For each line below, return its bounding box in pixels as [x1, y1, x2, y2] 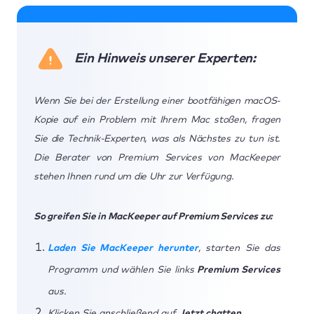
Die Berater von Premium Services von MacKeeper [34, 152, 280, 163]
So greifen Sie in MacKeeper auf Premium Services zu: [34, 211, 275, 221]
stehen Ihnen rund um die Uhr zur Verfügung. [34, 171, 234, 182]
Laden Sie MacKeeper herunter [48, 243, 198, 253]
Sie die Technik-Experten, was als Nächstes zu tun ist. [34, 133, 280, 144]
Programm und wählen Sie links [48, 264, 198, 275]
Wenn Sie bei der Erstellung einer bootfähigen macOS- [34, 95, 280, 106]
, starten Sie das [198, 243, 280, 253]
